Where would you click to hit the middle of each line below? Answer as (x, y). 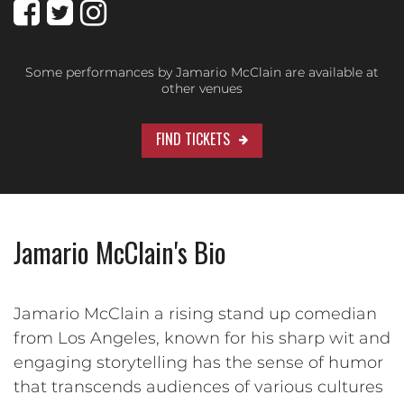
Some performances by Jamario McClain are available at (202, 72)
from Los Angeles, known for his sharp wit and (202, 338)
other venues (202, 88)
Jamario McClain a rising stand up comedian (195, 313)
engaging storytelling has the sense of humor (198, 362)
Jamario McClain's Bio (120, 252)
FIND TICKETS (193, 138)
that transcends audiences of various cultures (198, 386)
